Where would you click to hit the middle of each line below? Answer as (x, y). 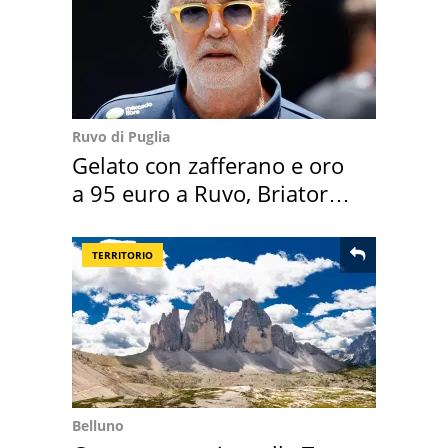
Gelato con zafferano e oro (208, 165)
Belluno (98, 425)
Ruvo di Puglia (121, 136)
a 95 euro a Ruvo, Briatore (206, 193)
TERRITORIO (122, 255)
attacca (108, 221)
